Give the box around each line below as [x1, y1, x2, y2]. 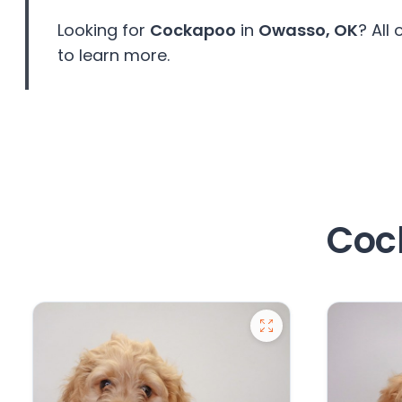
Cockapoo [150, 19, 236, 42]
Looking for [57, 19, 150, 42]
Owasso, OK [258, 19, 358, 42]
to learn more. [57, 44, 170, 67]
